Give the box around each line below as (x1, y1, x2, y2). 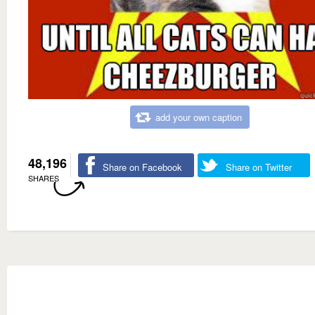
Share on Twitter (226, 160, 292, 174)
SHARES (28, 172, 59, 184)
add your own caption (155, 110, 242, 124)
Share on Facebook (103, 160, 182, 174)
